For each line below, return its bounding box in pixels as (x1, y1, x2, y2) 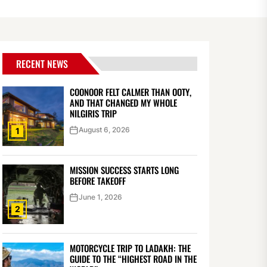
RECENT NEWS (16, 57, 69, 71)
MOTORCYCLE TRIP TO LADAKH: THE (69, 241, 191, 254)
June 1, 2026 (78, 193, 122, 201)
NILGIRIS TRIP (69, 107, 117, 120)
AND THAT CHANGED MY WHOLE (69, 96, 177, 109)
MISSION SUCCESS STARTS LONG (69, 163, 179, 176)
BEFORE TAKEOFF (69, 174, 126, 187)
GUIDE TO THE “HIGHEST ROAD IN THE (69, 252, 197, 265)
